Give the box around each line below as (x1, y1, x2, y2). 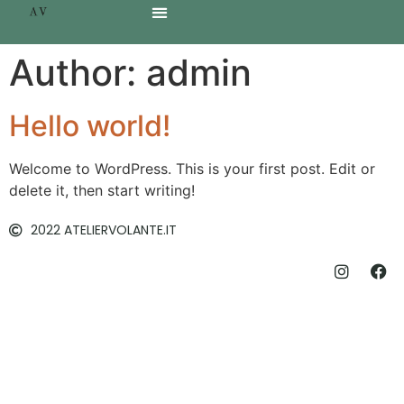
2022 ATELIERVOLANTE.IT (30, 221, 177, 240)
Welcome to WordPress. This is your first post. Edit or (9, 160, 375, 179)
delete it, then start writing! (9, 181, 195, 200)
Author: (9, 50, 146, 96)
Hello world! (9, 108, 170, 144)
